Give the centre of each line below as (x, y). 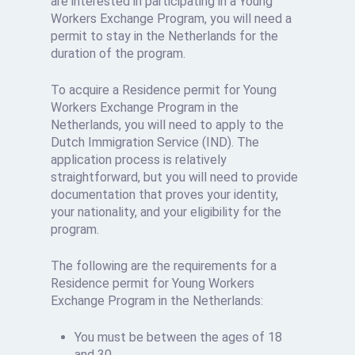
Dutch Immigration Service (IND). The (155, 143)
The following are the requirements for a (164, 266)
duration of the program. (118, 54)
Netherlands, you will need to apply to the (168, 125)
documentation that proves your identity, (165, 195)
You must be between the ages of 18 (179, 338)
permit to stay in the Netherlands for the (165, 36)
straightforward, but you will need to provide (175, 177)
